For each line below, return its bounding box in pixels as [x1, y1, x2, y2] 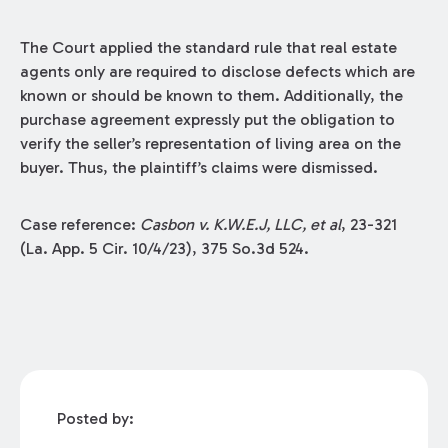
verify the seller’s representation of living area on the [19, 134, 401, 154]
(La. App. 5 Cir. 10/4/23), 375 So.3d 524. [19, 239, 309, 259]
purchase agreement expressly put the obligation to [19, 110, 395, 130]
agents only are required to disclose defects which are [19, 62, 415, 82]
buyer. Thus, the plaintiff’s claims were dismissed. [19, 158, 378, 178]
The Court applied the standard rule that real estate [19, 38, 397, 58]
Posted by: [57, 409, 135, 429]
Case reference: [19, 215, 140, 235]
